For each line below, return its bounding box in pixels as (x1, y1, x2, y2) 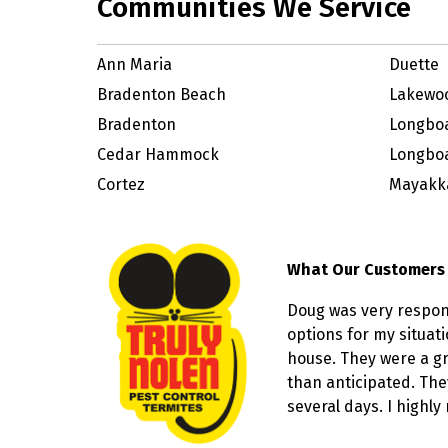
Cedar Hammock (97, 145, 219, 164)
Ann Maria (97, 55, 172, 74)
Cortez (97, 175, 145, 194)
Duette (388, 55, 439, 74)
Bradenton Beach (97, 85, 226, 104)
